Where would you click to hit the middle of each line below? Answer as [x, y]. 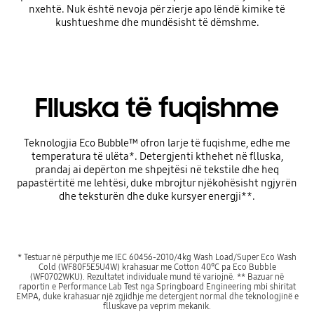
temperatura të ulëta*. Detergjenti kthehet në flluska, [157, 157]
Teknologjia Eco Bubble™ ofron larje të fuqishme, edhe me [157, 143]
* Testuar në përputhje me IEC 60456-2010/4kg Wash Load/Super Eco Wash [157, 257]
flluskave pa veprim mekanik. [157, 306]
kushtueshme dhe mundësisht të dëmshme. [157, 22]
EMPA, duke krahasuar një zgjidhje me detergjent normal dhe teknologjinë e [157, 296]
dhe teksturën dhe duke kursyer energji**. [157, 197]
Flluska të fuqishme [157, 108]
